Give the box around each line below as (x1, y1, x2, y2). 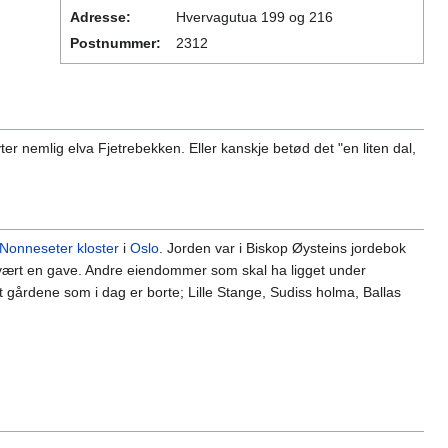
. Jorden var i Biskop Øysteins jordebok (159, 240, 406, 257)
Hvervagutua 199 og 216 (176, 9, 333, 26)
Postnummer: (70, 35, 161, 52)
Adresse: (70, 9, 131, 26)
